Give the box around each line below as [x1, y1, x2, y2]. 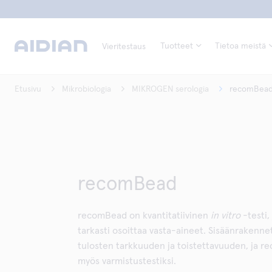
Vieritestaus [102, 42, 146, 51]
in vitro [211, 211, 240, 220]
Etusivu [15, 85, 41, 93]
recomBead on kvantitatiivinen [78, 211, 211, 220]
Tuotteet [160, 42, 193, 50]
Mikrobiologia [62, 85, 111, 93]
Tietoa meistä [215, 42, 266, 50]
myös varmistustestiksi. [78, 256, 176, 266]
